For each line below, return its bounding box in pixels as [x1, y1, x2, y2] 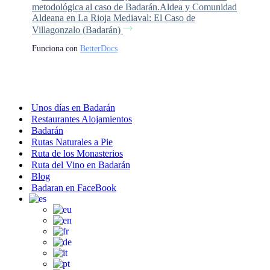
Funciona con [32, 43, 80, 53]
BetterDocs [80, 43, 118, 53]
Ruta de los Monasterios [31, 148, 123, 159]
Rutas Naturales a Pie [31, 136, 113, 147]
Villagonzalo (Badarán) [32, 24, 123, 35]
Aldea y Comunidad [160, 1, 237, 12]
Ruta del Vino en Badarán [31, 159, 130, 170]
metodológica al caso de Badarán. [32, 1, 160, 12]
